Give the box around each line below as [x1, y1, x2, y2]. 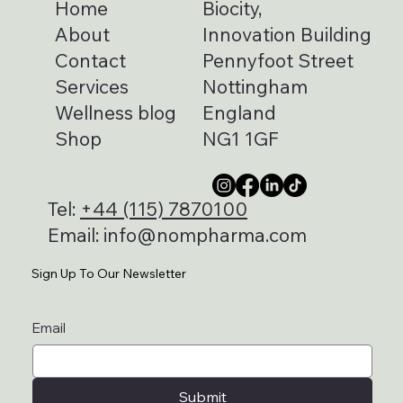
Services [54, 75, 129, 98]
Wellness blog [54, 101, 181, 124]
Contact [54, 49, 126, 72]
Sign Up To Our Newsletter [31, 265, 187, 282]
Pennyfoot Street [201, 49, 358, 72]
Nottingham [201, 75, 308, 98]
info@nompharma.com [103, 222, 307, 246]
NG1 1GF [201, 127, 279, 150]
